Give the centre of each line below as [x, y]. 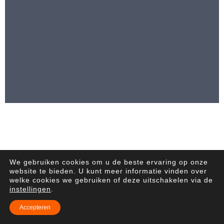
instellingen [30, 189]
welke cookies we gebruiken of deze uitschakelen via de [111, 180]
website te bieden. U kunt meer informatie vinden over [108, 171]
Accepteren [35, 207]
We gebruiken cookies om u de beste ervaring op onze [109, 162]
